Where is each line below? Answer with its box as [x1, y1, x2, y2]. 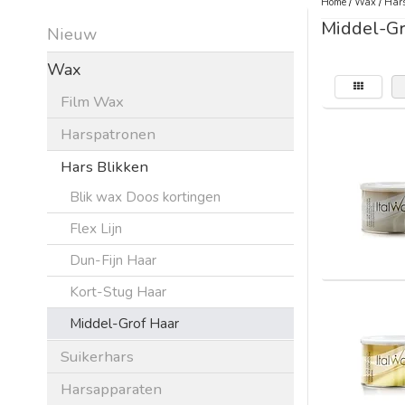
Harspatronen [61, 123, 155, 145]
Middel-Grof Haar [70, 313, 179, 333]
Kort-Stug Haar [70, 281, 166, 301]
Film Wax [61, 90, 124, 112]
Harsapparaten [61, 378, 162, 400]
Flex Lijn [70, 218, 122, 238]
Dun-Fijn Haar [70, 250, 156, 269]
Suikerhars [61, 345, 134, 367]
